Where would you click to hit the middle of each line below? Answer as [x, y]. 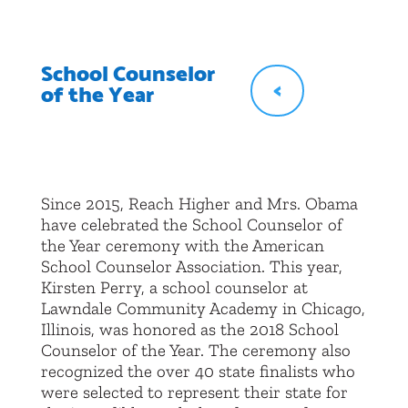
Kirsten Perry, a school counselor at [174, 288]
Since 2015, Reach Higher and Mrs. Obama [199, 204]
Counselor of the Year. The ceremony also [195, 351]
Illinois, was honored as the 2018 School [189, 330]
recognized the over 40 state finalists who [198, 372]
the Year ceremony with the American [182, 246]
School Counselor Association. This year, [191, 267]
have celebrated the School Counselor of [191, 225]
